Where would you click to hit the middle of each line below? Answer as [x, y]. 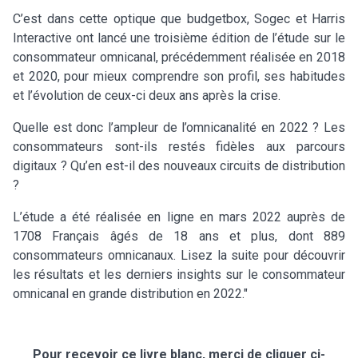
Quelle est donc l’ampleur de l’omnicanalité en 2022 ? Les [179, 127]
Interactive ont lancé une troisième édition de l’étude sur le [179, 38]
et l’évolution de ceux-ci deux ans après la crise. [147, 95]
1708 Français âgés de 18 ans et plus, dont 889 [179, 236]
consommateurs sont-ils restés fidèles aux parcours [179, 146]
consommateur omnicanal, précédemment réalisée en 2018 [179, 57]
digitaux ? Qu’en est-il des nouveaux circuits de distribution [179, 165]
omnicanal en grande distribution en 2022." [130, 293]
